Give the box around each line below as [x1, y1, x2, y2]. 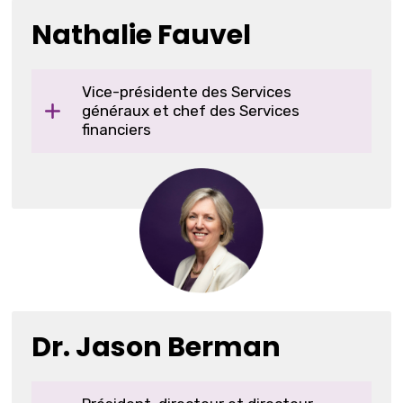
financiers [82, 120, 152, 139]
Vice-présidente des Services [82, 82, 292, 101]
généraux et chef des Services [82, 101, 300, 120]
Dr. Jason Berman [31, 327, 282, 366]
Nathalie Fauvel [31, 15, 252, 54]
